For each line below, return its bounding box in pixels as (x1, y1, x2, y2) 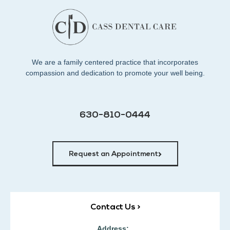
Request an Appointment (68, 150, 158, 159)
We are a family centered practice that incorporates (32, 58, 198, 67)
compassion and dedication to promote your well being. (25, 69, 205, 78)
